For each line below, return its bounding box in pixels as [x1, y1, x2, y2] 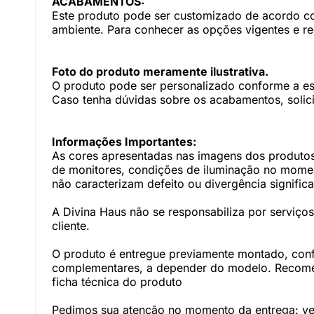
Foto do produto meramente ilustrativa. [52, 64, 268, 78]
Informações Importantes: [52, 135, 196, 149]
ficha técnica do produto [52, 275, 182, 289]
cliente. [52, 219, 90, 233]
